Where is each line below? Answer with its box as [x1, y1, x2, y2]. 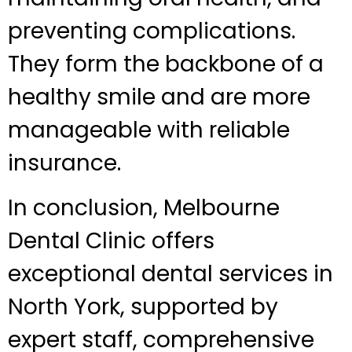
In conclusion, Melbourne [8, 192, 280, 223]
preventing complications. [8, 16, 295, 47]
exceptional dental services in [8, 258, 333, 289]
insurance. [8, 148, 121, 179]
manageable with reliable [8, 115, 290, 146]
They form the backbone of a [8, 49, 324, 80]
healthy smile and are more [8, 82, 310, 113]
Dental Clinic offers [8, 225, 214, 256]
